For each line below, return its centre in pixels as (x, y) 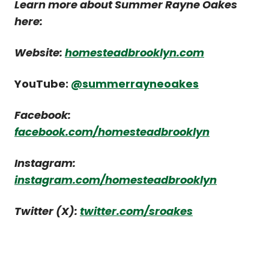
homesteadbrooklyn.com (134, 52)
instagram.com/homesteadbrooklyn (116, 180)
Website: (40, 52)
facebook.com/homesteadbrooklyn (112, 131)
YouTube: (43, 83)
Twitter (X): (47, 211)
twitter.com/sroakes (136, 211)
